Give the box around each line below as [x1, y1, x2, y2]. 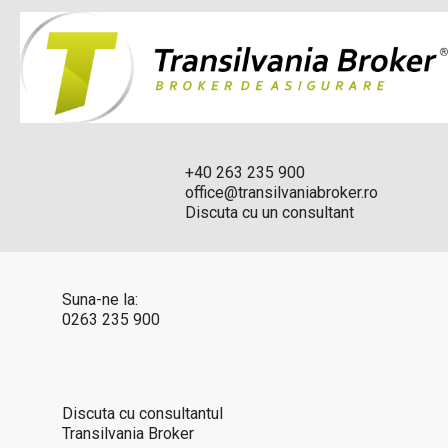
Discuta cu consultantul [62, 404, 223, 424]
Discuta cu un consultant [185, 203, 354, 223]
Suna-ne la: [62, 290, 138, 310]
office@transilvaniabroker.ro [185, 183, 378, 203]
